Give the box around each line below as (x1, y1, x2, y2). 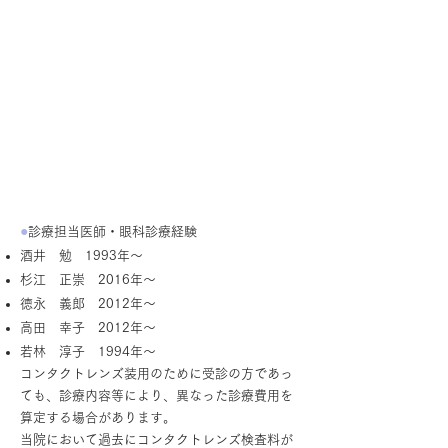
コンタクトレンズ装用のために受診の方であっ (20, 367, 293, 380)
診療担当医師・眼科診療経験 (28, 225, 197, 238)
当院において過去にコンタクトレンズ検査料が (20, 433, 293, 446)
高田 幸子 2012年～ (20, 321, 156, 334)
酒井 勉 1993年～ (20, 249, 143, 262)
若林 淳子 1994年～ (20, 345, 156, 358)
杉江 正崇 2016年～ (20, 273, 156, 286)
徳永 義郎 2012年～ (20, 297, 156, 310)
